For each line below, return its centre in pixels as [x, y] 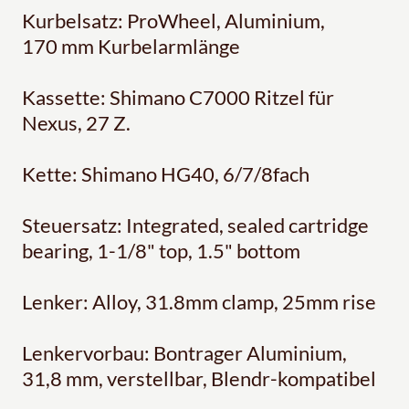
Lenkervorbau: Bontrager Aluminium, [184, 352]
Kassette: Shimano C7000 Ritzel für [178, 97]
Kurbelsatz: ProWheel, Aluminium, [173, 20]
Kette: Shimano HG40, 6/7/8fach [166, 173]
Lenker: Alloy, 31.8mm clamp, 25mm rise [199, 301]
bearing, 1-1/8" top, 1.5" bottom [161, 250]
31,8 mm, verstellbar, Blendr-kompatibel [199, 378]
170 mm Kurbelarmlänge [131, 46]
